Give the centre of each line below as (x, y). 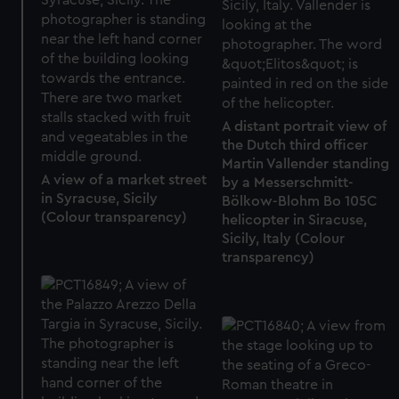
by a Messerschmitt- (287, 183)
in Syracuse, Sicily (100, 198)
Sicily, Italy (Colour (283, 239)
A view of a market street (124, 179)
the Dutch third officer (294, 146)
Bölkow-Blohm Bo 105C (299, 202)
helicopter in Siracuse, (294, 220)
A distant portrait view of (304, 127)
